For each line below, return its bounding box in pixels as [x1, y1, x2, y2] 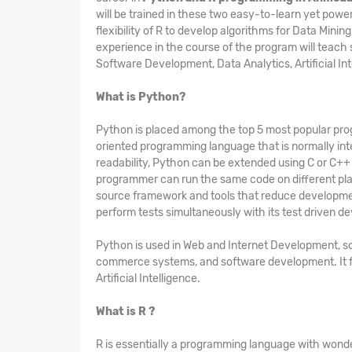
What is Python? [96, 90, 185, 104]
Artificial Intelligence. [96, 271, 200, 285]
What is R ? [96, 304, 155, 318]
